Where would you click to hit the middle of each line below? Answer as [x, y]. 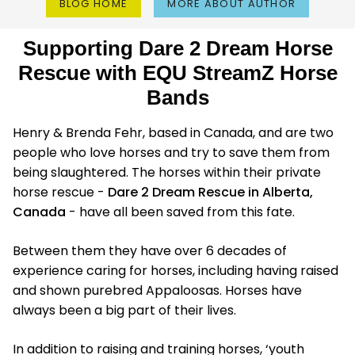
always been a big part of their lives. [124, 310]
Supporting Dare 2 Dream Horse [177, 48]
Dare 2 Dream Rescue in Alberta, [210, 192]
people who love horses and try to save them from [171, 152]
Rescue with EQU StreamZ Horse [177, 73]
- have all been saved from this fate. [180, 212]
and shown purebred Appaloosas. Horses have [157, 290]
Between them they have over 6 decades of [150, 250]
